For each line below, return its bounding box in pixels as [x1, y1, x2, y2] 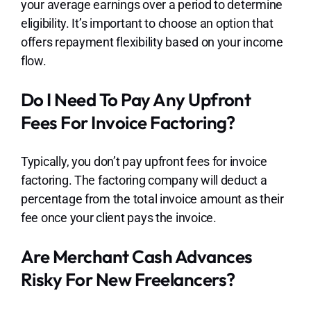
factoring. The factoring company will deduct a [20, 172, 267, 187]
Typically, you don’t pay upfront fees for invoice [20, 153, 267, 169]
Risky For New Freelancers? [20, 267, 235, 291]
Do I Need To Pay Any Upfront [20, 87, 251, 111]
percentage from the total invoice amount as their [20, 191, 284, 206]
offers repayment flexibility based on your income [20, 34, 283, 49]
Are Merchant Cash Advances [20, 244, 253, 268]
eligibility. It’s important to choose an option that [20, 15, 274, 31]
